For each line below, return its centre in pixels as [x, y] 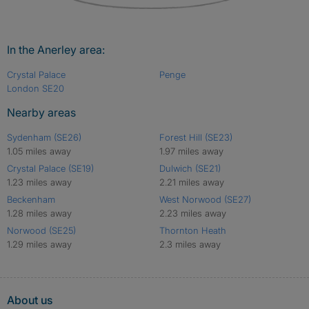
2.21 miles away [191, 182]
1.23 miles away [39, 182]
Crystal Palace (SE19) [50, 169]
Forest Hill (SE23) [196, 138]
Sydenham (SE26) [44, 138]
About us [30, 300]
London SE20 [36, 89]
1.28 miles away [39, 213]
